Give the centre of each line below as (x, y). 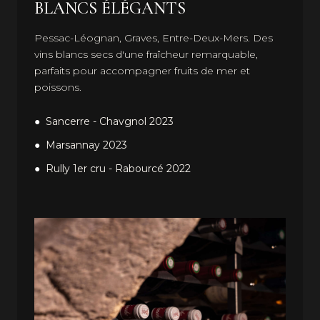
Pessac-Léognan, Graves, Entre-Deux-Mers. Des (154, 38)
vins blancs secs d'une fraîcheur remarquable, (146, 55)
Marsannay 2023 (86, 145)
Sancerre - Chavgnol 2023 (110, 122)
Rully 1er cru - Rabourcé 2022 (118, 169)
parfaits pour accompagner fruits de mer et (142, 71)
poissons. (58, 87)
